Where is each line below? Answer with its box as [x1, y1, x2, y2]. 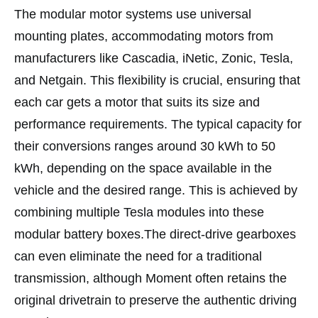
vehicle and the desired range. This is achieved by [14, 183, 297, 198]
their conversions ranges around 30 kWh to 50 [14, 139, 275, 154]
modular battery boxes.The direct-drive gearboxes [14, 227, 296, 242]
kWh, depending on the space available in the [14, 161, 272, 176]
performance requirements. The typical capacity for [14, 117, 302, 132]
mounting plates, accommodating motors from [14, 29, 273, 44]
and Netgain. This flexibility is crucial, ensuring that [14, 73, 300, 88]
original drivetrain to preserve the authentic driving [14, 293, 297, 308]
